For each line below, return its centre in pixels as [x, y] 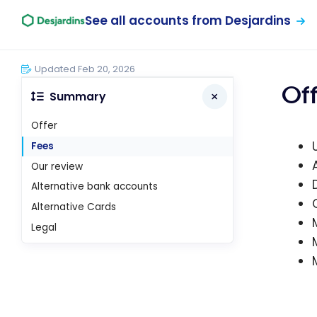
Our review [57, 166]
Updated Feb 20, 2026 [85, 69]
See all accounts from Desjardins [188, 21]
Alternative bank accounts [95, 187]
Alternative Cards [74, 207]
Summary [77, 97]
